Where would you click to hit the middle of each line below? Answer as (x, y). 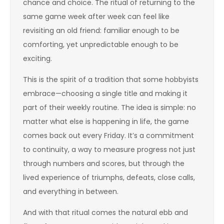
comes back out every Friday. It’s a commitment (108, 135)
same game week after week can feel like (96, 16)
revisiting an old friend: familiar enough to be (101, 30)
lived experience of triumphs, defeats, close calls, (109, 177)
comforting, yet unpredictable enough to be (101, 44)
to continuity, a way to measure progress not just (109, 149)
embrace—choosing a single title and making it (105, 93)
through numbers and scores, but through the (104, 163)
